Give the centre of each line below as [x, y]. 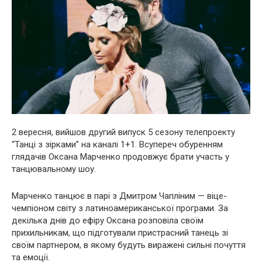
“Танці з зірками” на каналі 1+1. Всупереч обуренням [117, 144]
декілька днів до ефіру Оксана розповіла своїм [108, 220]
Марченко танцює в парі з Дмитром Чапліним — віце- [119, 196]
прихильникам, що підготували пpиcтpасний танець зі [120, 232]
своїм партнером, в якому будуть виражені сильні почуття [129, 245]
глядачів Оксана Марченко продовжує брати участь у [120, 156]
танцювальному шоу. [54, 169]
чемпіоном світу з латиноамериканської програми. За [120, 208]
